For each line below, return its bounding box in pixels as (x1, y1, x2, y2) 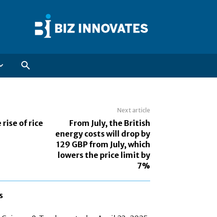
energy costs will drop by (55, 129, 150, 139)
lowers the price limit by (57, 150, 150, 160)
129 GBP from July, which (56, 139, 150, 150)
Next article (117, 107, 150, 114)
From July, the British (69, 118, 150, 128)
